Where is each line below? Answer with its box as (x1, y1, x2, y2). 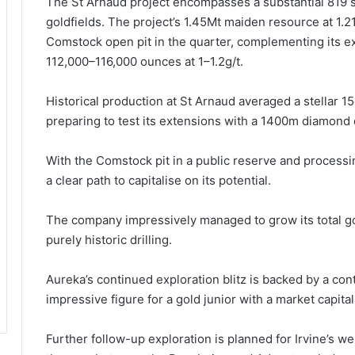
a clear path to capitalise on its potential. (46, 172, 271, 188)
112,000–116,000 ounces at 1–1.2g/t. (46, 53, 243, 69)
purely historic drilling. (46, 231, 172, 247)
